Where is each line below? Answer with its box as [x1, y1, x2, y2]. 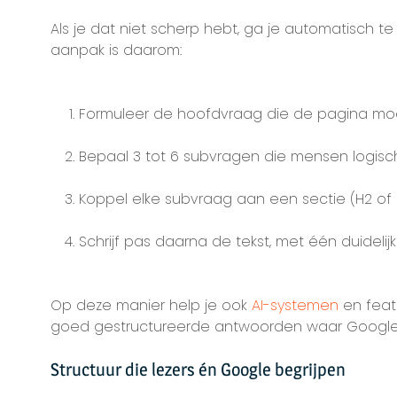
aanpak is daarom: [50, 40, 182, 60]
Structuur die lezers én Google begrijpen [50, 359, 346, 380]
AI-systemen [251, 295, 339, 315]
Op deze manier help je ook [50, 295, 252, 315]
